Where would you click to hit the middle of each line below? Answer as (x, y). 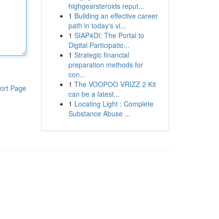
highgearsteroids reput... (106, 6)
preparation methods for (106, 65)
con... (77, 74)
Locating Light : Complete (114, 104)
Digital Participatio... (99, 45)
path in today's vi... (97, 25)
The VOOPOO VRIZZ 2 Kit (115, 84)
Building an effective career (116, 16)
